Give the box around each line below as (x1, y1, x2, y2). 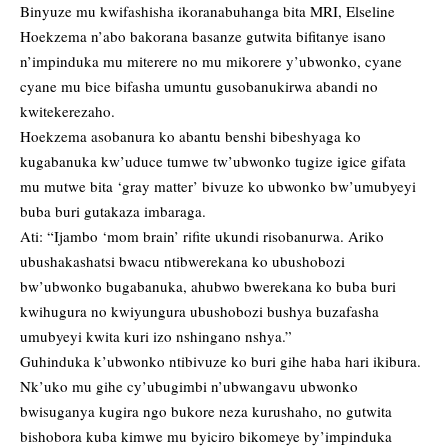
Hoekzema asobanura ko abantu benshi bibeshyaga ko (20, 126, 361, 147)
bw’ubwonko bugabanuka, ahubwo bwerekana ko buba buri (20, 276, 396, 297)
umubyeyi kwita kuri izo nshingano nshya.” (20, 326, 292, 347)
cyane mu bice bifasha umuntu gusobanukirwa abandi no (20, 76, 378, 97)
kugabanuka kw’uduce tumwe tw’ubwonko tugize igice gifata (20, 151, 406, 172)
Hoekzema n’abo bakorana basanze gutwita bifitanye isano (20, 26, 386, 47)
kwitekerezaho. (20, 101, 115, 122)
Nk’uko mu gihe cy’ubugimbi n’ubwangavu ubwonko (20, 376, 358, 397)
